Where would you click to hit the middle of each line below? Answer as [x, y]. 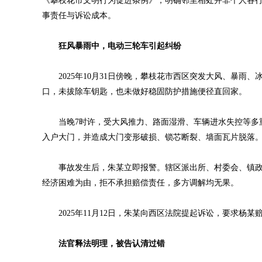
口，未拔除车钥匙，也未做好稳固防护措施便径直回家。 [144, 92]
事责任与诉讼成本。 [79, 15]
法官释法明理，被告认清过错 [112, 244]
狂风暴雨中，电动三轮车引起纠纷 [120, 46]
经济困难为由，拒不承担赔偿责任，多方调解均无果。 [140, 183]
